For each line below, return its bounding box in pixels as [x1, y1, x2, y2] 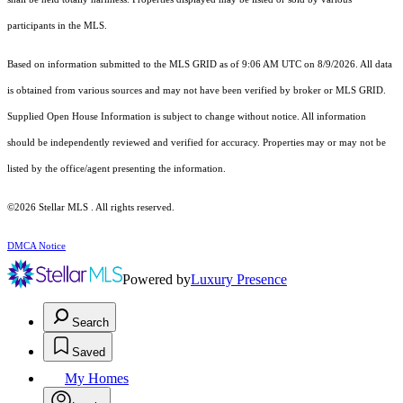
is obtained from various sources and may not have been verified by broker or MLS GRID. [7, 85, 386, 96]
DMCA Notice [7, 241, 66, 252]
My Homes [65, 371, 129, 387]
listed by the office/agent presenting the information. [7, 164, 226, 175]
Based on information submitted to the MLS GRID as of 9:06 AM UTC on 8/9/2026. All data [7, 59, 392, 70]
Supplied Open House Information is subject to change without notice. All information [7, 112, 366, 122]
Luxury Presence [191, 272, 287, 288]
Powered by [122, 272, 191, 288]
